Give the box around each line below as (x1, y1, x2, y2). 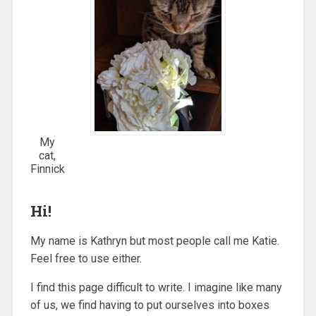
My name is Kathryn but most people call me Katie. (30, 233, 279, 248)
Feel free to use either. (30, 251, 142, 265)
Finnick (30, 162, 65, 176)
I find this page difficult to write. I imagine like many (30, 280, 282, 294)
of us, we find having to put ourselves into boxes (30, 298, 269, 312)
